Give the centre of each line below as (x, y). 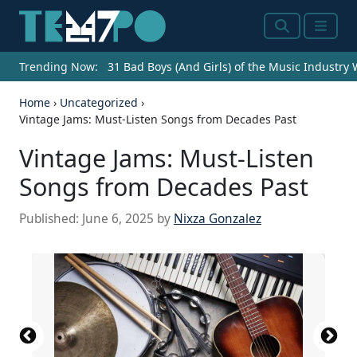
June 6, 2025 (118, 219)
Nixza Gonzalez (218, 219)
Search (297, 35)
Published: (51, 219)
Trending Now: (59, 67)
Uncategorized (99, 103)
